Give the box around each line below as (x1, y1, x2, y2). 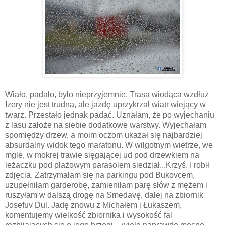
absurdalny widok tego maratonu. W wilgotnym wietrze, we (5, 140, 213, 149)
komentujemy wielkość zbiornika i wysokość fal (5, 210, 172, 219)
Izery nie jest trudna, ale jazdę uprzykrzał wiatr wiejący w (5, 100, 206, 109)
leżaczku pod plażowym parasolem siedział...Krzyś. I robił (5, 160, 209, 169)
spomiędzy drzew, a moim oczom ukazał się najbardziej (5, 130, 202, 139)
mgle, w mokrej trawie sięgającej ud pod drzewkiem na (5, 150, 199, 159)
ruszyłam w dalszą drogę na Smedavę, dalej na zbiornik (5, 190, 203, 199)
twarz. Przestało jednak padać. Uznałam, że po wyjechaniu (5, 110, 214, 119)
